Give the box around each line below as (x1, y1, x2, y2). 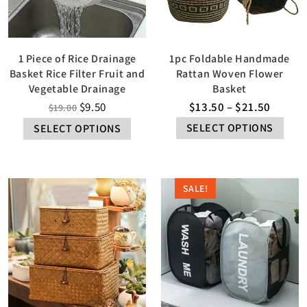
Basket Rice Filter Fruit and (9, 66, 145, 82)
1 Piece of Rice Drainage (18, 51, 136, 66)
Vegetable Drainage (28, 82, 126, 97)
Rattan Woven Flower (175, 66, 284, 82)
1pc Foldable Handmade (169, 51, 291, 66)
